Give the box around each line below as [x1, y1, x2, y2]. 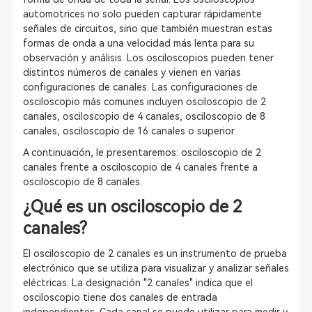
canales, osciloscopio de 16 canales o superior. [22, 125, 236, 136]
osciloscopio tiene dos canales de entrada [22, 292, 217, 303]
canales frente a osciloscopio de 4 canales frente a [22, 162, 258, 173]
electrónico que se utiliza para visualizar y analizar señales [22, 263, 289, 274]
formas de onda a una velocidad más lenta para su [22, 38, 254, 49]
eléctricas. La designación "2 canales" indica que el [22, 277, 253, 288]
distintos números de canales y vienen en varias [22, 67, 241, 78]
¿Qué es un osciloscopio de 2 [22, 197, 242, 217]
